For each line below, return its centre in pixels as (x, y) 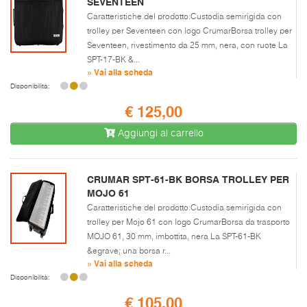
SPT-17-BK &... (113, 60)
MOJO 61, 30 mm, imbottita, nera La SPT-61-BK (174, 237)
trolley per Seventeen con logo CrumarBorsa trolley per (189, 31)
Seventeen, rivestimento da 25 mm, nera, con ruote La (187, 46)
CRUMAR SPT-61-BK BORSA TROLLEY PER (188, 179)
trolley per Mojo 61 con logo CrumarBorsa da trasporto (188, 222)
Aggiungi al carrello (159, 133)
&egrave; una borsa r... (129, 251)
